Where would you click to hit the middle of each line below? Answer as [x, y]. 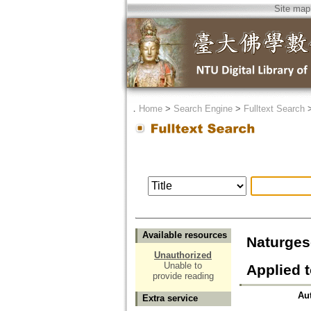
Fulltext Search [274, 109]
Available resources [184, 235]
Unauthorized [183, 255]
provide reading [183, 276]
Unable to [183, 266]
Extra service [170, 299]
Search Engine [203, 109]
